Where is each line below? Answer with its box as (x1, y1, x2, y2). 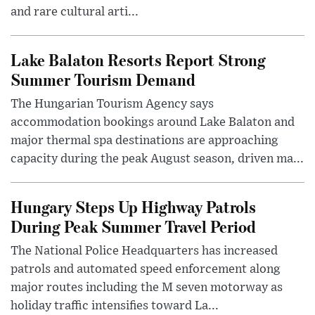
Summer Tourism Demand (11, 68, 195, 91)
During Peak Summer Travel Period (11, 215, 256, 238)
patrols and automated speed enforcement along (11, 263, 281, 276)
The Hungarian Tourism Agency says (11, 98, 214, 111)
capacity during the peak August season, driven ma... (11, 153, 304, 166)
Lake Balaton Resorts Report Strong (11, 49, 266, 71)
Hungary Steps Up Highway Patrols (11, 195, 256, 218)
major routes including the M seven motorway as (11, 281, 283, 295)
